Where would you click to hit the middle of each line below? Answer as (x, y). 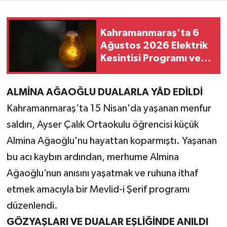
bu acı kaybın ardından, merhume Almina (92, 157)
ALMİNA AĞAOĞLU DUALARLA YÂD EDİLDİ (104, 92)
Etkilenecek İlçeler (144, 71)
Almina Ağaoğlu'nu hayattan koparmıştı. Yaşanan (111, 141)
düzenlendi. (32, 206)
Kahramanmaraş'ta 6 (150, 33)
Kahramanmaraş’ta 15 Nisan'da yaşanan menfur (109, 109)
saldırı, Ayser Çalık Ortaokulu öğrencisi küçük (102, 125)
